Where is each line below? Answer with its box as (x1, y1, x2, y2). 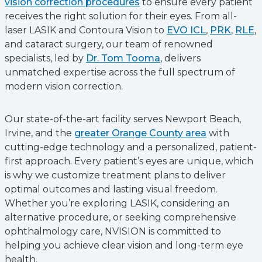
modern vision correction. (5, 81, 123, 92)
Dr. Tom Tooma (86, 53, 160, 64)
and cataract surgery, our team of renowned (5, 39, 213, 50)
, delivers (160, 53, 201, 64)
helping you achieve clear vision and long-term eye (5, 240, 243, 251)
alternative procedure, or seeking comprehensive (5, 212, 236, 223)
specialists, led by (5, 53, 86, 64)
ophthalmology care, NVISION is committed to (5, 226, 221, 237)
